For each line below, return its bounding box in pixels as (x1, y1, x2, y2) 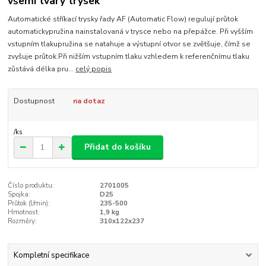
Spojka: (8, 189, 31, 199)
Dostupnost (13, 96, 55, 106)
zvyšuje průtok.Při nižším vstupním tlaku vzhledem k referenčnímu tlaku (8, 51, 250, 61)
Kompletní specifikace (13, 250, 89, 261)
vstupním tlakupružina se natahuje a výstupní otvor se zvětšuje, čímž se (8, 39, 251, 49)
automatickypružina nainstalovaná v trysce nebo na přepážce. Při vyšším (8, 26, 254, 36)
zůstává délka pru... (8, 64, 76, 74)
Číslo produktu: (8, 180, 55, 190)
